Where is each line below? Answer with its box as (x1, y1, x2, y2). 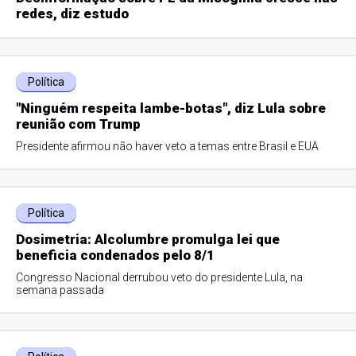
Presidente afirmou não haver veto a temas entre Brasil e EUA (16, 140, 319, 153)
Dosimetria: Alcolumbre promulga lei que (16, 231, 281, 247)
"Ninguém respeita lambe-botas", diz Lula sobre (16, 100, 327, 116)
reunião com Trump (16, 116, 141, 132)
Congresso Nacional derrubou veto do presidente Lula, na (16, 271, 304, 284)
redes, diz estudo (16, 6, 130, 21)
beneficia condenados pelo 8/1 (16, 247, 215, 263)
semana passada (16, 284, 105, 296)
